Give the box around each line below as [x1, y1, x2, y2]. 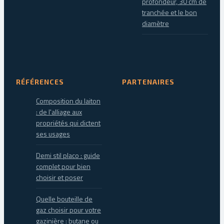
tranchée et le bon [142, 6, 197, 17]
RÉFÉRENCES [16, 77, 64, 86]
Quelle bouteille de [36, 193, 92, 204]
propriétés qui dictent [36, 117, 100, 128]
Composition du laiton [36, 95, 100, 106]
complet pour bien [36, 161, 90, 172]
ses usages [36, 128, 70, 139]
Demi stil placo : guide [36, 150, 100, 161]
